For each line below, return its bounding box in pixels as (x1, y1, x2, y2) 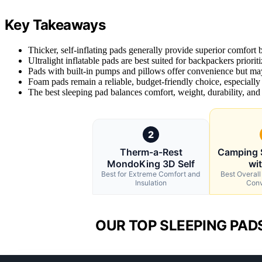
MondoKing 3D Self (107, 158, 195, 170)
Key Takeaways (5, 16, 106, 34)
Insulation (135, 178, 167, 188)
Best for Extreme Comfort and (101, 170, 201, 179)
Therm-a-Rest (119, 146, 182, 158)
